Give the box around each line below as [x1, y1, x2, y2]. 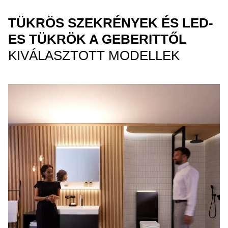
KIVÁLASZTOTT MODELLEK [8, 48, 180, 63]
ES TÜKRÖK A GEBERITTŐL [8, 32, 187, 47]
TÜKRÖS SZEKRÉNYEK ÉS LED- [8, 15, 213, 31]
